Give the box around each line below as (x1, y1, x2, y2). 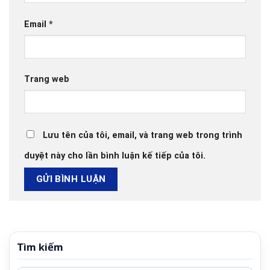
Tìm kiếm (17, 239, 63, 254)
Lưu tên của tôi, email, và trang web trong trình (43, 130, 242, 141)
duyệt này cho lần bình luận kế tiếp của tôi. (24, 151, 206, 162)
